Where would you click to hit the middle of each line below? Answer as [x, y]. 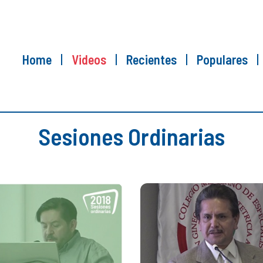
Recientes [151, 59]
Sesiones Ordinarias [131, 136]
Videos [89, 59]
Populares [222, 59]
